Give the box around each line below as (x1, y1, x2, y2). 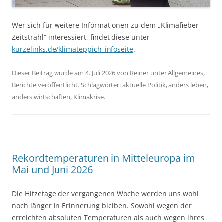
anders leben (168, 80, 207, 90)
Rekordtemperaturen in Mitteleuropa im (12, 151, 195, 165)
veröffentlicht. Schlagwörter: (36, 80, 122, 90)
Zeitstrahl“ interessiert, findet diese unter (12, 32, 150, 42)
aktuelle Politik (122, 80, 166, 90)
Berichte (12, 80, 36, 90)
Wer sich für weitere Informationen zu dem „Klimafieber (12, 20, 199, 30)
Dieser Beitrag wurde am (12, 68, 85, 78)
